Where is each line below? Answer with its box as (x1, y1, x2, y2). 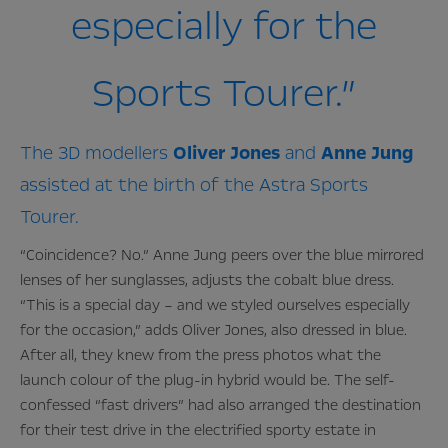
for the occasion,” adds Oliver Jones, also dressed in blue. (20, 320, 407, 341)
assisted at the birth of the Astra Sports (20, 172, 368, 199)
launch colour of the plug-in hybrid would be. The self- (20, 370, 395, 391)
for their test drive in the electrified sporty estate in (20, 420, 376, 441)
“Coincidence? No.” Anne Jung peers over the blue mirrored (20, 245, 424, 266)
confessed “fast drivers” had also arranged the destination (20, 395, 421, 416)
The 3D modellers (20, 140, 173, 167)
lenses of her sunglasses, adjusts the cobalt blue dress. (20, 270, 394, 291)
